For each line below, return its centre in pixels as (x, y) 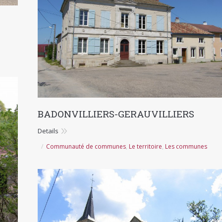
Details (48, 131)
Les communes (186, 146)
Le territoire (145, 146)
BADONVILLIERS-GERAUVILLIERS (116, 113)
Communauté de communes (86, 146)
